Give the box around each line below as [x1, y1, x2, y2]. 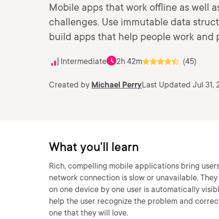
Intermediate [61, 57, 107, 66]
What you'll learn [49, 140, 139, 154]
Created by [49, 80, 91, 89]
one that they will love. [49, 208, 128, 218]
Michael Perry [91, 80, 142, 89]
